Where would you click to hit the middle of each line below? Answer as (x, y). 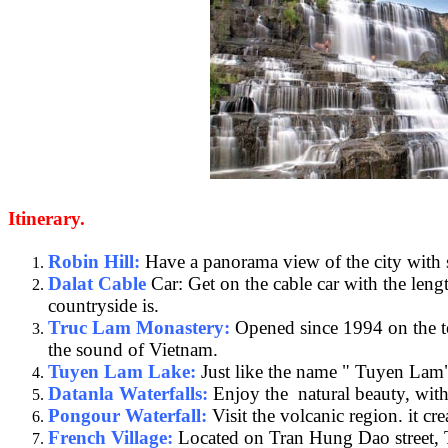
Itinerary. (46, 218)
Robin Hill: (94, 261)
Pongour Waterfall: (127, 415)
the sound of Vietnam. (133, 349)
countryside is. (103, 305)
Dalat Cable (97, 283)
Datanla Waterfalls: (128, 393)
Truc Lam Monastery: (139, 327)
